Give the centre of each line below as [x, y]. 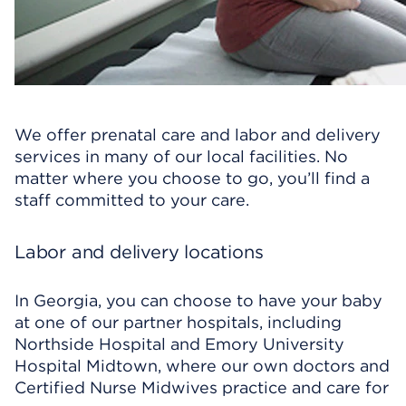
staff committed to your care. [132, 200]
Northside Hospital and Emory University [179, 344]
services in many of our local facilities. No [181, 156]
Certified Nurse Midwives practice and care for [202, 387]
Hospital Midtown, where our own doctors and [202, 366]
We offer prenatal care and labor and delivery [198, 135]
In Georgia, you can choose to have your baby [198, 300]
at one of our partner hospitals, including [178, 322]
